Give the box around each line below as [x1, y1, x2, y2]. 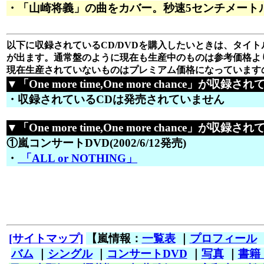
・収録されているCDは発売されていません [6, 93, 225, 105]
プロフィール [189, 232, 257, 245]
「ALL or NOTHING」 [18, 151, 137, 164]
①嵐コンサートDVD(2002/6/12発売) [6, 136, 186, 149]
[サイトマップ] [8, 232, 83, 245]
